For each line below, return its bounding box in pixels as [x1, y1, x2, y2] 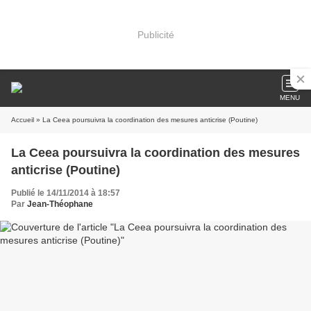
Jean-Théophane [27, 199, 93, 209]
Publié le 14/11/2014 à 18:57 [11, 188, 120, 198]
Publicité [137, 28, 174, 40]
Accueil [11, 116, 34, 124]
